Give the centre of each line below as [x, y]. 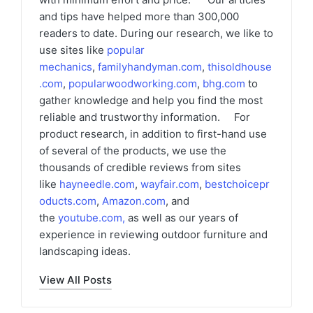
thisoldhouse [240, 66]
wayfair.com [170, 184]
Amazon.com [134, 201]
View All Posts [75, 279]
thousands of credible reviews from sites [140, 167]
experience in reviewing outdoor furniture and [153, 234]
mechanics [66, 66]
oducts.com [68, 201]
